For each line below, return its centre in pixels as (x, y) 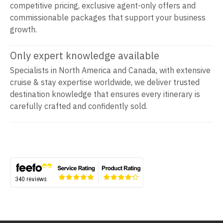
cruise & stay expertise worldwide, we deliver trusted (105, 82)
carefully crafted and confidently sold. (79, 106)
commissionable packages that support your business (108, 18)
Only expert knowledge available (85, 56)
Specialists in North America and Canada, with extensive (110, 70)
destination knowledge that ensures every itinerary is (105, 94)
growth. (23, 30)
